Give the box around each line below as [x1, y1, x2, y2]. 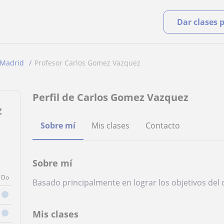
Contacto [145, 120, 180, 131]
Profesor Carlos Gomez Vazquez [34, 58, 140, 67]
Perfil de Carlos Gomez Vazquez [32, 90, 189, 104]
